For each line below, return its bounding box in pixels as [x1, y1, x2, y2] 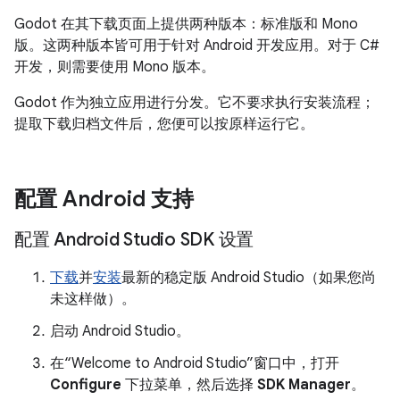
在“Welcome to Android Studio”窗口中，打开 [50, 354, 339, 372]
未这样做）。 [50, 290, 136, 308]
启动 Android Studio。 [50, 322, 190, 340]
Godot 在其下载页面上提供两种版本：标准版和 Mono [14, 15, 358, 33]
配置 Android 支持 [14, 186, 194, 212]
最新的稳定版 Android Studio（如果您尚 [121, 269, 376, 287]
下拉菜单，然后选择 [121, 376, 257, 394]
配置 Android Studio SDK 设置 [14, 229, 254, 251]
